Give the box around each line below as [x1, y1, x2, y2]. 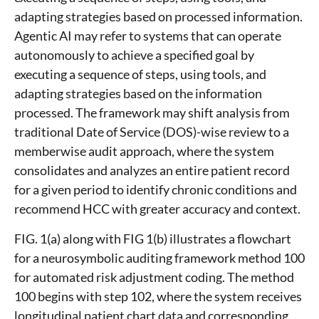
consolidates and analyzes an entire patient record [14, 162, 290, 179]
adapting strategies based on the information [14, 85, 262, 102]
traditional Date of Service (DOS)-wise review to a [14, 124, 289, 140]
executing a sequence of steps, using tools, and [14, 66, 266, 83]
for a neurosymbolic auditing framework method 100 [14, 250, 305, 266]
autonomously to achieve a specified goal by [14, 47, 254, 63]
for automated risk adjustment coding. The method [14, 269, 294, 286]
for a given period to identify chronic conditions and [14, 182, 297, 198]
